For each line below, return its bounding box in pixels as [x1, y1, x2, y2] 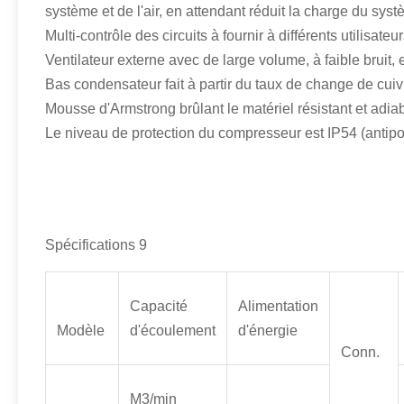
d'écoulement [130, 323, 216, 338]
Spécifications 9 [45, 237, 147, 252]
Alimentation [238, 298, 318, 314]
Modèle [57, 323, 105, 338]
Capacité [130, 298, 188, 314]
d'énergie [238, 323, 298, 338]
